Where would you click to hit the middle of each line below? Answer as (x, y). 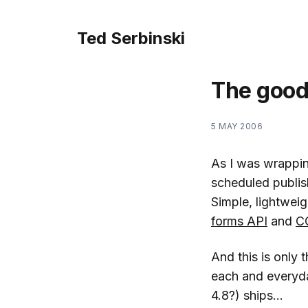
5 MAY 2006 (237, 126)
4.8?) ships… (247, 295)
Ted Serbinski (131, 38)
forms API (239, 221)
